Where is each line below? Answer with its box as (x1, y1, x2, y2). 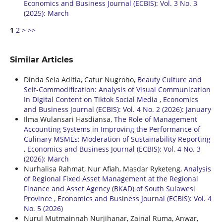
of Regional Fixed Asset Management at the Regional (23, 173, 198, 183)
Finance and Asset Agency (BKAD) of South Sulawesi (23, 183, 195, 193)
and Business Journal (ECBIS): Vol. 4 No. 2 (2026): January (23, 104, 211, 114)
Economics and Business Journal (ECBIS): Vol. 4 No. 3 (27, 144, 201, 154)
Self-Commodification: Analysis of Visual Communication (23, 84, 211, 94)
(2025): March (23, 8, 69, 18)
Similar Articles (9, 55, 73, 64)
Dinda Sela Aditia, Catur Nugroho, (23, 74, 137, 84)
